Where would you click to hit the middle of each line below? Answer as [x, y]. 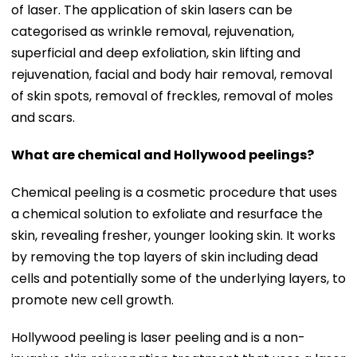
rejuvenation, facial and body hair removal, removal [172, 74]
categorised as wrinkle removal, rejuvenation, [153, 31]
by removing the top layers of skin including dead [165, 257]
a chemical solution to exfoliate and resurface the [167, 214]
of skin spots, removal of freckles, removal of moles [172, 96]
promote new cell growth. [92, 300]
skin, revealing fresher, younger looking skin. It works [173, 235]
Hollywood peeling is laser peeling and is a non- [158, 337]
